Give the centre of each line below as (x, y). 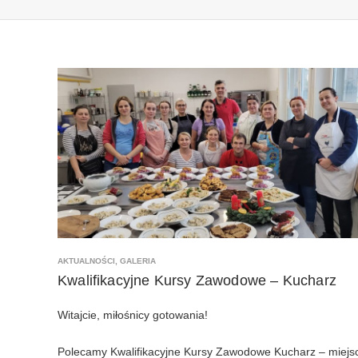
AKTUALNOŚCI (86, 261)
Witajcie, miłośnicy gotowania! (133, 314)
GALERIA (138, 261)
